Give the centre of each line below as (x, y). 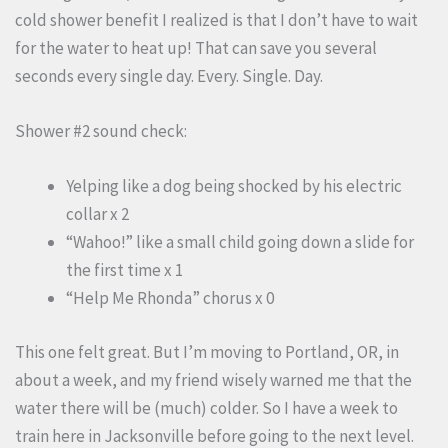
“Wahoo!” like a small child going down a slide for (240, 242)
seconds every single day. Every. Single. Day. (170, 75)
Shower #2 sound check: (101, 130)
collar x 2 (97, 214)
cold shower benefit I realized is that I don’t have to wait (216, 19)
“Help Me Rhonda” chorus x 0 (170, 298)
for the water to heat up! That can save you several (196, 47)
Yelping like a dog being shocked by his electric (234, 186)
